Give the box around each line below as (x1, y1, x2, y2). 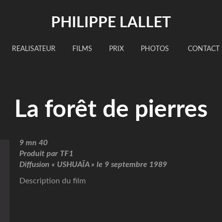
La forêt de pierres (14, 98, 208, 121)
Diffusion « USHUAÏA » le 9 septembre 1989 (19, 161, 167, 168)
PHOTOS (140, 46, 169, 53)
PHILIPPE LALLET (51, 15, 171, 30)
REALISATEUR (11, 46, 55, 53)
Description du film (19, 177, 86, 185)
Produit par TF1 (19, 150, 73, 158)
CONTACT (185, 46, 220, 53)
